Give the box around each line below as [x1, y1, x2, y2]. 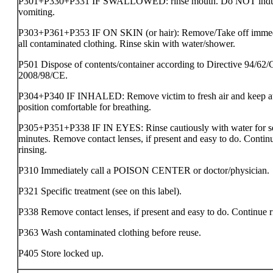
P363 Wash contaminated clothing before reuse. [18, 227, 201, 238]
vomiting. [18, 7, 55, 17]
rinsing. [18, 144, 47, 155]
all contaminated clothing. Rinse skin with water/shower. [18, 38, 235, 49]
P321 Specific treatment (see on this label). [18, 186, 182, 196]
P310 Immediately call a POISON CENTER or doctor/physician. [18, 165, 269, 175]
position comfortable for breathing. [18, 102, 151, 112]
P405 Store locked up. [18, 248, 104, 258]
